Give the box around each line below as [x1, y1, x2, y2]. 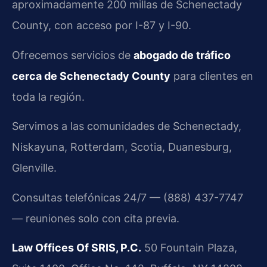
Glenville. [12, 162, 57, 175]
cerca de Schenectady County [12, 69, 170, 82]
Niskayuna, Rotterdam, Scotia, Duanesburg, [12, 141, 232, 154]
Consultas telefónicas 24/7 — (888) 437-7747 [12, 191, 243, 204]
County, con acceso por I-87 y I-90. [12, 19, 191, 32]
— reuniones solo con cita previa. [12, 212, 179, 225]
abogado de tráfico [133, 48, 231, 61]
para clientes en [170, 69, 253, 82]
